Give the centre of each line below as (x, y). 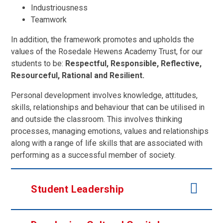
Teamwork (49, 20)
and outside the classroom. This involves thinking (97, 119)
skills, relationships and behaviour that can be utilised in (108, 108)
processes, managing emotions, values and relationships (110, 131)
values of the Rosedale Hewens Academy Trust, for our (107, 52)
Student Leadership (77, 189)
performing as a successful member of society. (94, 155)
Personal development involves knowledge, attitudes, (105, 96)
